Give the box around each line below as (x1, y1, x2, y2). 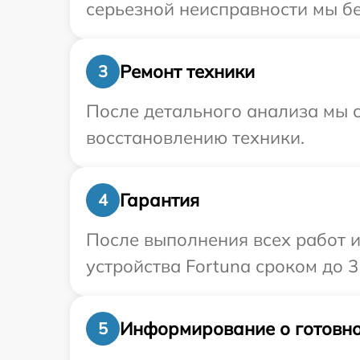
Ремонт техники (120, 59, 255, 83)
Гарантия (120, 188, 199, 211)
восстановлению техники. (86, 126, 305, 149)
